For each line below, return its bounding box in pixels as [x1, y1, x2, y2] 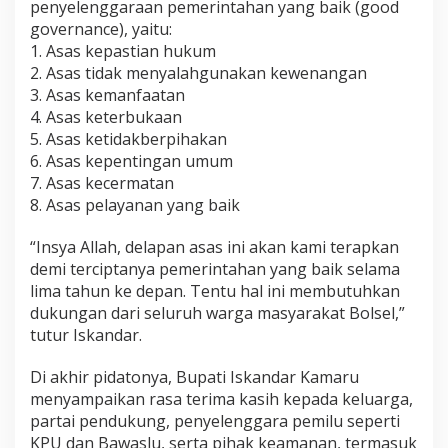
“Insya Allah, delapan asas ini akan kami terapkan [30, 236, 399, 259]
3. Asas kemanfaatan [30, 84, 185, 107]
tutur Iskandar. [30, 324, 142, 347]
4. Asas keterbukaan [30, 106, 182, 129]
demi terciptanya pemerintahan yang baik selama [30, 258, 400, 281]
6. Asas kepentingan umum [30, 150, 233, 173]
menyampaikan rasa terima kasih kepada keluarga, [30, 388, 413, 411]
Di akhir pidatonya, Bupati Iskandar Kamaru [30, 366, 359, 389]
